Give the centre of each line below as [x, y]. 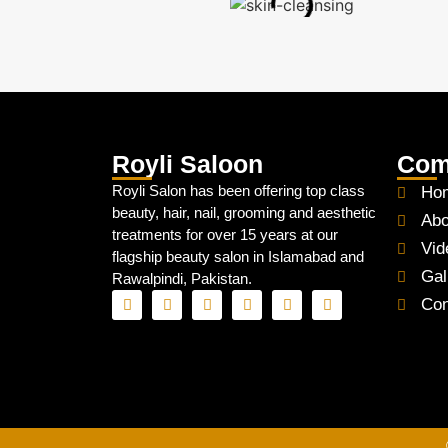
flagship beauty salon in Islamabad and [238, 256]
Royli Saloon [187, 164]
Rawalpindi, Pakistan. [182, 278]
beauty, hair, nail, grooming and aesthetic [244, 212]
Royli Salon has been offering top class [238, 190]
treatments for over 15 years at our [225, 234]
